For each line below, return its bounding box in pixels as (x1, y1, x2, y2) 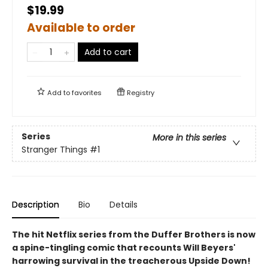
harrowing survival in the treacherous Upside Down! (12, 254, 251, 267)
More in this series (153, 131, 226, 144)
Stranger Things (22, 143, 87, 156)
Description (12, 198, 59, 211)
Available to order (27, 19, 135, 36)
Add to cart (84, 45, 132, 58)
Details (109, 198, 138, 211)
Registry (125, 87, 154, 98)
